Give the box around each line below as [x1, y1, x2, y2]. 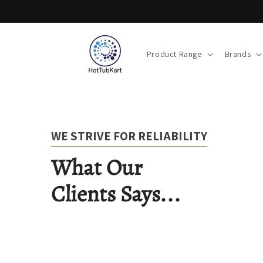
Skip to [17, 2, 46, 14]
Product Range [146, 48, 202, 59]
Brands [224, 48, 251, 59]
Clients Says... [51, 178, 181, 209]
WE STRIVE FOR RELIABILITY [51, 128, 207, 144]
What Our [51, 152, 147, 183]
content [17, 12, 50, 24]
